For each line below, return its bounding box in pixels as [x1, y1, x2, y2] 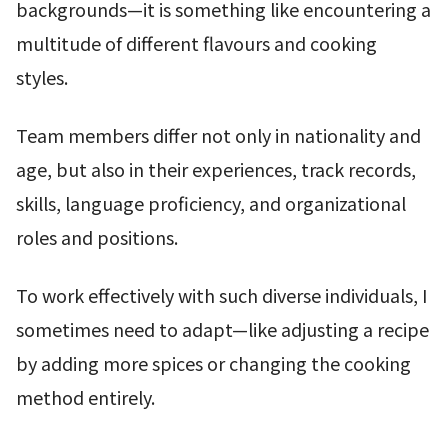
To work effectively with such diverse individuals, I [16, 281, 427, 308]
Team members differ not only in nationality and [16, 121, 421, 148]
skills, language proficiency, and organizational [16, 189, 406, 216]
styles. [16, 63, 68, 90]
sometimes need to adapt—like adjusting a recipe [16, 315, 429, 342]
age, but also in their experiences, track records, [16, 155, 416, 182]
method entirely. [16, 383, 155, 410]
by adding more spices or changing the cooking [16, 349, 411, 376]
